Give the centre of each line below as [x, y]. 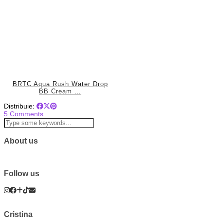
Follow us [22, 173]
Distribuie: [20, 106]
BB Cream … [60, 91]
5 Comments [24, 114]
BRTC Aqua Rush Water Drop [60, 84]
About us [21, 140]
